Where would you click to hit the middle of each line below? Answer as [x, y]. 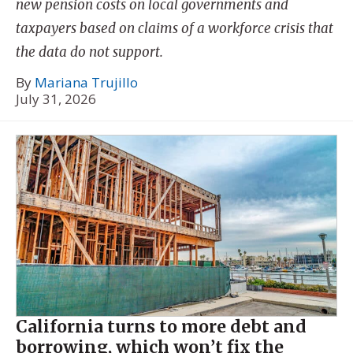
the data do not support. [89, 52]
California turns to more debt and [161, 326]
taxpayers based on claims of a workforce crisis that [175, 28]
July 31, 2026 [56, 99]
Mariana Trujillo [86, 83]
